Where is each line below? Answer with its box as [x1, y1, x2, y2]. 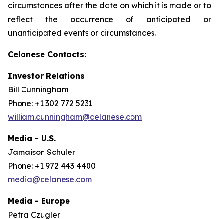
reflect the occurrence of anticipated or [8, 14, 211, 24]
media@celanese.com [8, 175, 92, 184]
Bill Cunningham [8, 85, 68, 94]
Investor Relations [8, 71, 85, 81]
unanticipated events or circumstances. [8, 28, 156, 38]
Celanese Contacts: [8, 49, 86, 59]
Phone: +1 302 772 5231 [8, 98, 92, 108]
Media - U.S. [8, 133, 56, 143]
